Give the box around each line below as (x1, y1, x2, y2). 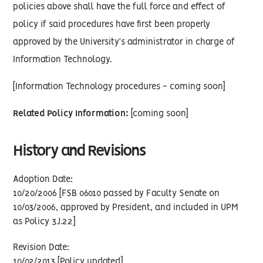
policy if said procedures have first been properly (13, 21, 211, 29)
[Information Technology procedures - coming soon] (13, 83, 225, 91)
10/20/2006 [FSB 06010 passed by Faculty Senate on (13, 190, 220, 198)
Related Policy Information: (13, 110, 129, 118)
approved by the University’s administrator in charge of (13, 38, 235, 46)
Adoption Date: (13, 176, 73, 184)
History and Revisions (13, 144, 146, 159)
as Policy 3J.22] (13, 218, 76, 226)
